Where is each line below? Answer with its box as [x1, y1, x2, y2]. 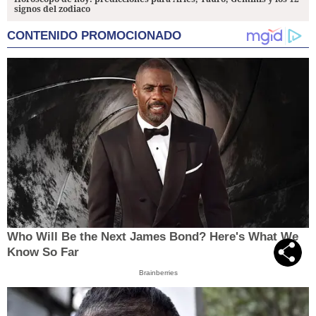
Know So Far [7, 245, 79, 260]
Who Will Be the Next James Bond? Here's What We [7, 230, 298, 244]
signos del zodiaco [14, 3, 90, 16]
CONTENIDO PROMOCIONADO [7, 29, 181, 43]
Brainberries [138, 269, 178, 277]
